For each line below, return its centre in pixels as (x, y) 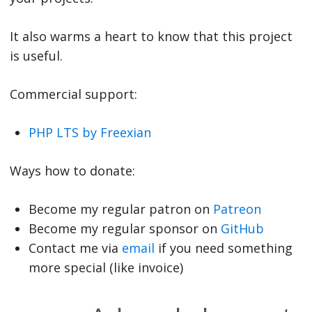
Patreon (237, 209)
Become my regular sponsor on (124, 228)
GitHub (242, 228)
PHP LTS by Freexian (89, 132)
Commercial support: (73, 94)
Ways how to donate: (72, 170)
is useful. (36, 55)
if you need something (223, 248)
